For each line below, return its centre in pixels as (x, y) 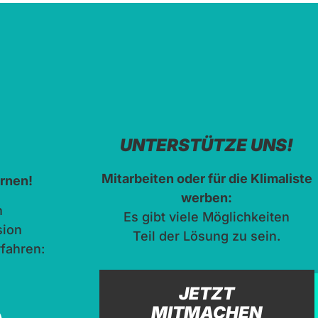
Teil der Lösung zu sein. (207, 236)
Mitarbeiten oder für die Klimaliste (207, 178)
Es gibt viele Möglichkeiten (207, 216)
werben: (207, 197)
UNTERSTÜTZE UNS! (207, 145)
